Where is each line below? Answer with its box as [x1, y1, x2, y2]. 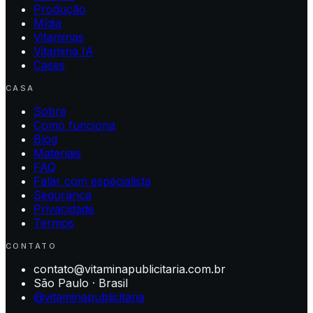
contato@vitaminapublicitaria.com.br [34, 262, 226, 277]
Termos [34, 216, 74, 231]
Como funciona [34, 118, 115, 133]
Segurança [34, 188, 92, 203]
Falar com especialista [34, 174, 151, 189]
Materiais [34, 146, 81, 161]
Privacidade [34, 202, 94, 217]
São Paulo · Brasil [34, 276, 128, 291]
